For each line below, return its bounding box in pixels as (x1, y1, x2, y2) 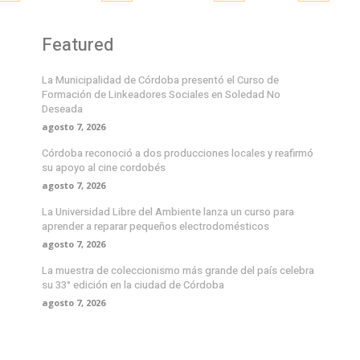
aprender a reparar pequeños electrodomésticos (42, 219, 269, 235)
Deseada (42, 101, 83, 117)
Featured (42, 32, 113, 59)
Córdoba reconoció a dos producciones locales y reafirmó (42, 145, 313, 162)
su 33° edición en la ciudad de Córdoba (42, 277, 224, 293)
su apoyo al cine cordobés (42, 160, 166, 176)
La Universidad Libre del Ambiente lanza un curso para (42, 204, 294, 220)
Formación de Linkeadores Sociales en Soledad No (42, 87, 280, 103)
